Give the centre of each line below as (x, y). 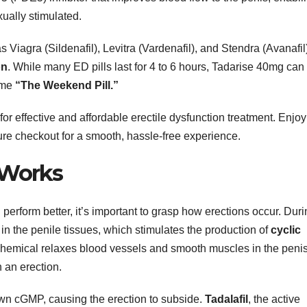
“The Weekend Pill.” (67, 85)
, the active (274, 299)
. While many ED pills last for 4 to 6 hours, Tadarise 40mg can (156, 66)
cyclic (286, 230)
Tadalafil (226, 299)
